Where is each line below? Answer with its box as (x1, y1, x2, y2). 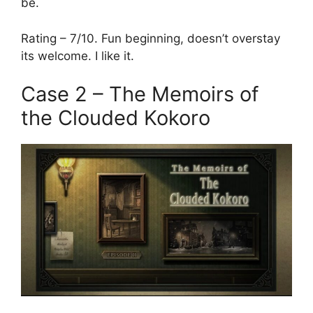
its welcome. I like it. (21, 48, 134, 63)
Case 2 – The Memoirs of (21, 82, 259, 107)
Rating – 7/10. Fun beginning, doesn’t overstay (21, 31, 280, 45)
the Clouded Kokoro (21, 105, 210, 131)
